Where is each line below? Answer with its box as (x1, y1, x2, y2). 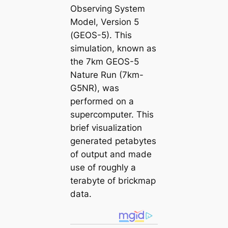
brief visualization (70, 123, 142, 133)
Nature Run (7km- (70, 70, 144, 80)
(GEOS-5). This (70, 30, 132, 41)
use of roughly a (70, 162, 136, 173)
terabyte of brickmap (70, 176, 156, 186)
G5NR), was (70, 83, 119, 94)
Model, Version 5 (70, 17, 139, 27)
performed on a (70, 96, 134, 107)
